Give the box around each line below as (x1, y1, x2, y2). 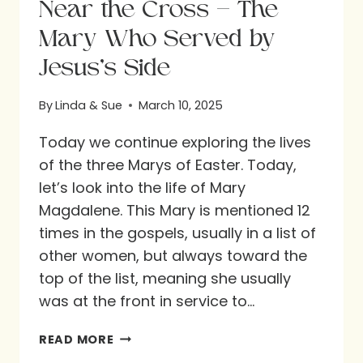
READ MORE (39, 331, 114, 348)
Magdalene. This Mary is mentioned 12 (39, 199, 310, 220)
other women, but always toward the (39, 245, 307, 266)
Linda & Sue (55, 96, 123, 113)
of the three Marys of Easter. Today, (39, 154, 297, 175)
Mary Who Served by (39, 24, 275, 52)
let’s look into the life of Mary (39, 177, 246, 198)
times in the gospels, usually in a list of (39, 222, 316, 243)
